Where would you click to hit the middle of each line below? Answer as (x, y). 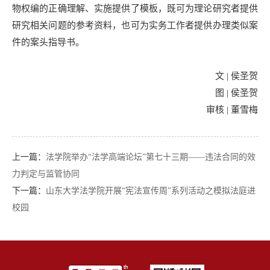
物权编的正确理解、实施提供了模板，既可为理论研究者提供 (135, 8)
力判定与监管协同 (46, 174)
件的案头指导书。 (48, 42)
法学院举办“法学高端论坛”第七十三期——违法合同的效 (151, 157)
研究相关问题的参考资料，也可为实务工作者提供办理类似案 (135, 25)
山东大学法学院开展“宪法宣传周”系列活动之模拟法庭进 (151, 190)
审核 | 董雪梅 (232, 109)
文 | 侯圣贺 (237, 76)
